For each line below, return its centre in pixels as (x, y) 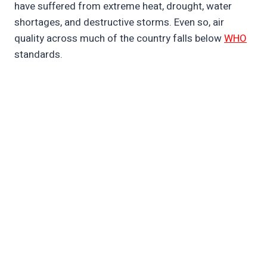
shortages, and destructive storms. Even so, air (119, 23)
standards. (38, 55)
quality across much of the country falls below (119, 39)
